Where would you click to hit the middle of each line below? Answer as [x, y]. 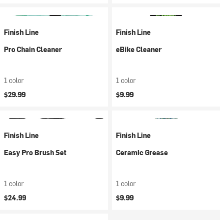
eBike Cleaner [139, 49]
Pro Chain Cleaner [33, 49]
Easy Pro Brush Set [35, 152]
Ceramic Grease [142, 152]
